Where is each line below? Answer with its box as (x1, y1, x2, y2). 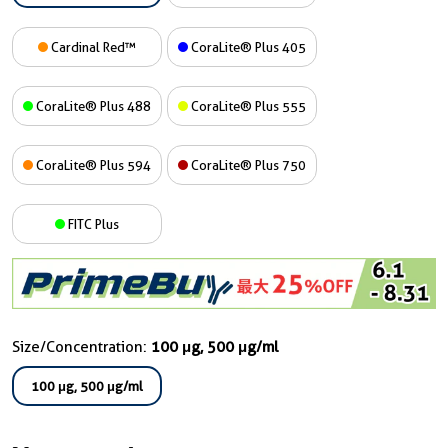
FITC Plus (65, 216, 119, 232)
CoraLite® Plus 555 (188, 98, 306, 114)
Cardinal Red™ (48, 39, 136, 55)
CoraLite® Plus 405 (188, 39, 306, 55)
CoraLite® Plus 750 (188, 157, 306, 173)
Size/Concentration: (12, 337, 151, 356)
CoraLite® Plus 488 (33, 98, 151, 114)
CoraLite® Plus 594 (33, 157, 151, 173)
